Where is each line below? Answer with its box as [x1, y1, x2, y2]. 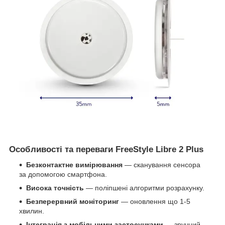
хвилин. [19, 206, 44, 215]
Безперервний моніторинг [26, 197, 119, 205]
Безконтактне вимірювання [26, 160, 123, 169]
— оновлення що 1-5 [119, 197, 190, 205]
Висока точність [26, 183, 84, 192]
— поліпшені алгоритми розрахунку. [84, 183, 204, 192]
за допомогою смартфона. [19, 170, 107, 178]
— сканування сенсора [123, 160, 200, 169]
